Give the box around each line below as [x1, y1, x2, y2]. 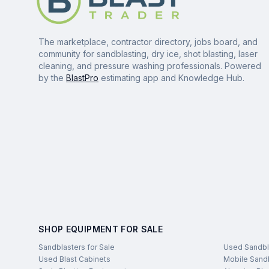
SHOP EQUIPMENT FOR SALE [38, 224, 163, 235]
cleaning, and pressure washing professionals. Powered [38, 61, 261, 71]
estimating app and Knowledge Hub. [98, 73, 244, 83]
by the [38, 73, 66, 83]
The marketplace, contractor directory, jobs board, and [38, 37, 258, 47]
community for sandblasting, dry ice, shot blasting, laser [38, 49, 258, 59]
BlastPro [66, 73, 98, 83]
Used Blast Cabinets [38, 255, 110, 264]
